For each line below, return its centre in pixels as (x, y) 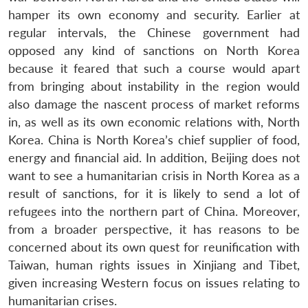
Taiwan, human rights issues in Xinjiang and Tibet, (154, 265)
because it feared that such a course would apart (154, 68)
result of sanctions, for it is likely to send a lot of (154, 193)
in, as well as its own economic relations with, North (154, 122)
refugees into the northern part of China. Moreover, (154, 211)
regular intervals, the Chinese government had (154, 32)
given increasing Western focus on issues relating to (154, 283)
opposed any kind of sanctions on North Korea (154, 50)
